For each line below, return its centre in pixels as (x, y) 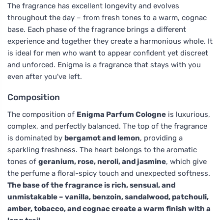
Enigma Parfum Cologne (121, 114)
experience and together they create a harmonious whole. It (110, 41)
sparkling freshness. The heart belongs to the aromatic (102, 150)
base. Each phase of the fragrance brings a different (97, 29)
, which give (186, 161)
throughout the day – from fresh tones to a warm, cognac (107, 17)
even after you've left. (45, 76)
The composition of (42, 114)
